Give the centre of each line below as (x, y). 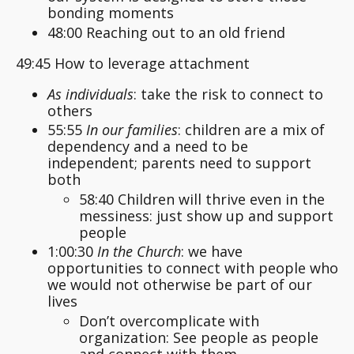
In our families (132, 130)
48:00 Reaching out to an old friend (166, 32)
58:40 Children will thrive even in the (202, 199)
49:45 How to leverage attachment (133, 63)
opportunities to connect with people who (193, 268)
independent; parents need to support (179, 163)
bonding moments (111, 12)
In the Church (139, 252)
